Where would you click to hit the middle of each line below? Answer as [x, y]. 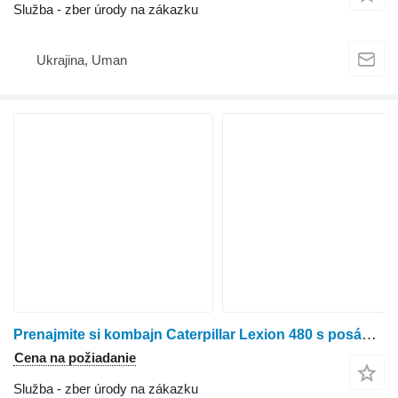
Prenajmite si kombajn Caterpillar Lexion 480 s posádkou [369, 335]
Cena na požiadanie [75, 358]
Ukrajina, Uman [82, 60]
